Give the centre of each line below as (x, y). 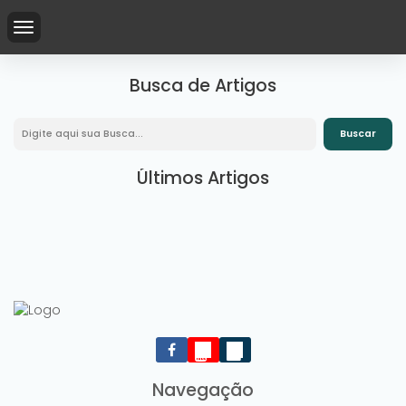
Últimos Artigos (203, 178)
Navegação (203, 391)
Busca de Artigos (203, 86)
